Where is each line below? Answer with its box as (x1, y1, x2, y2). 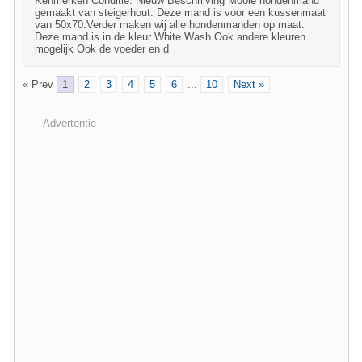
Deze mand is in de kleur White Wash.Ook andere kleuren (35, 31, 305, 43)
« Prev (23, 78, 53, 90)
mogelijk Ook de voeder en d (35, 43, 169, 55)
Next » (234, 78, 264, 90)
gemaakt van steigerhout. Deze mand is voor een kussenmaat (35, 6, 326, 19)
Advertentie (43, 117, 96, 129)
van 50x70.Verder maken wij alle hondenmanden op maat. (35, 19, 305, 31)
